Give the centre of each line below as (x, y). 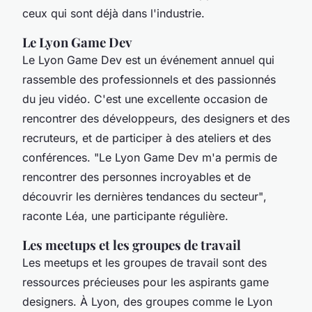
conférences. (58, 157)
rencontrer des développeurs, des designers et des (156, 118)
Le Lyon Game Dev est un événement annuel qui (148, 60)
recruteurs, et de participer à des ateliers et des (147, 138)
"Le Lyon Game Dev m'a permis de (186, 157)
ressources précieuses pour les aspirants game (146, 282)
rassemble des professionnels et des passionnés (149, 79)
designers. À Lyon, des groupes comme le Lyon (147, 301)
